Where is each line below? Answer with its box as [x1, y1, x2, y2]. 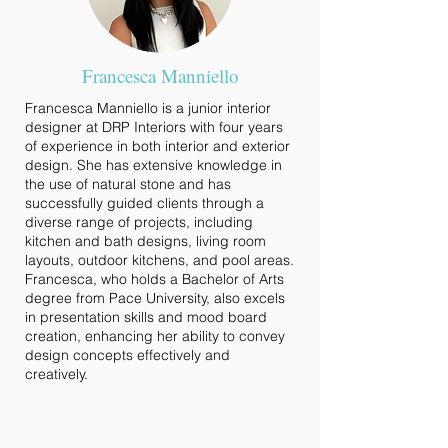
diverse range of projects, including [25, 213, 253, 231]
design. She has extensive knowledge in [25, 156, 282, 174]
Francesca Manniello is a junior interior [25, 99, 271, 117]
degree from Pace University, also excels [25, 289, 285, 307]
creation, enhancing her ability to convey [25, 327, 285, 345]
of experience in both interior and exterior [25, 137, 290, 155]
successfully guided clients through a [25, 194, 264, 212]
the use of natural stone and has [25, 175, 231, 193]
